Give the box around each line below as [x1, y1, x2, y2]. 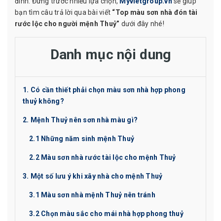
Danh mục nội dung [50, 46, 171, 63]
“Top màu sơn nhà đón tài [112, 8, 198, 16]
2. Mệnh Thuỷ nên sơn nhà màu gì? [23, 116, 138, 124]
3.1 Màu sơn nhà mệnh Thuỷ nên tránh [29, 191, 155, 199]
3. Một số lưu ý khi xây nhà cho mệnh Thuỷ [23, 172, 163, 180]
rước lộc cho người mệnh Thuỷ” [15, 20, 120, 28]
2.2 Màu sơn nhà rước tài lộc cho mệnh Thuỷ [29, 153, 176, 161]
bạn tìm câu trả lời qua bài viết [15, 8, 112, 16]
